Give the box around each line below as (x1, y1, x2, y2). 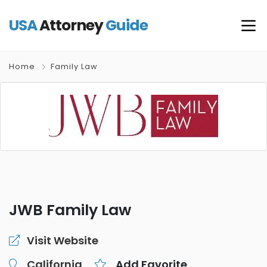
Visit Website (27, 233, 98, 248)
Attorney (37, 15, 105, 36)
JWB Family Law (9, 200, 131, 221)
